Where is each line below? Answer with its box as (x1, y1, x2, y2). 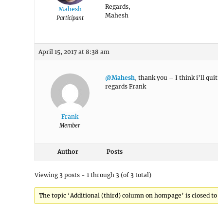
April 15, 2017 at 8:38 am (38, 48, 109, 55)
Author (57, 148, 78, 155)
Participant (56, 15, 84, 21)
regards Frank (105, 83, 146, 90)
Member (59, 122, 80, 129)
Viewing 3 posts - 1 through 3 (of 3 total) (35, 171, 151, 179)
